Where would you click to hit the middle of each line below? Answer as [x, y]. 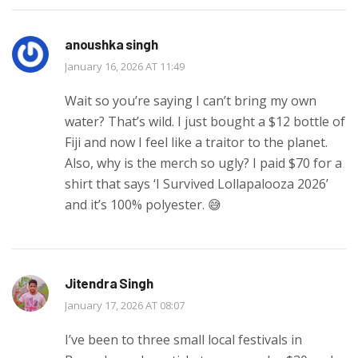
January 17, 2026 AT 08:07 [125, 305]
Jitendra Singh [109, 282]
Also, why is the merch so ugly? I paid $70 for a [203, 163]
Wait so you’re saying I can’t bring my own [191, 100]
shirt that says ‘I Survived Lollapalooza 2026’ [197, 183]
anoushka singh [111, 44]
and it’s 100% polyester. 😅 [143, 204]
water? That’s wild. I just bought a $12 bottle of [205, 121]
